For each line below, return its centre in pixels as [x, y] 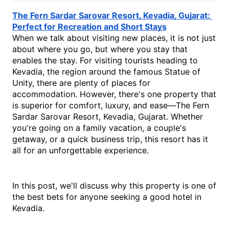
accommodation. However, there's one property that [114, 94]
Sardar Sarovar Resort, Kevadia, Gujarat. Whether [108, 117]
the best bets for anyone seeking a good [93, 197]
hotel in [187, 197]
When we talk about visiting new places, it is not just [114, 38]
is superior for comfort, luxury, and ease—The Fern [111, 106]
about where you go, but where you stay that [100, 49]
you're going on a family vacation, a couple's [99, 128]
